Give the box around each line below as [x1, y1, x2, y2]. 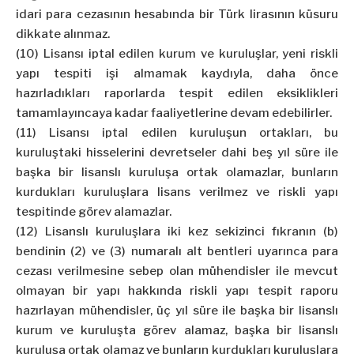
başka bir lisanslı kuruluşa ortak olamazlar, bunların [16, 165, 338, 180]
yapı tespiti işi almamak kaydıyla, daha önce [16, 66, 338, 81]
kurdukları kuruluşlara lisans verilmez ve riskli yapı [16, 185, 338, 200]
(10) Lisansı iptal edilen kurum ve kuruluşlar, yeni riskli [16, 47, 338, 62]
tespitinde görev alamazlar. [16, 205, 171, 220]
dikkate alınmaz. [16, 27, 110, 42]
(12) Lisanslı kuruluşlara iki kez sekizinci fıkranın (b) [16, 224, 338, 239]
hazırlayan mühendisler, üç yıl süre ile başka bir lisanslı [16, 303, 338, 318]
